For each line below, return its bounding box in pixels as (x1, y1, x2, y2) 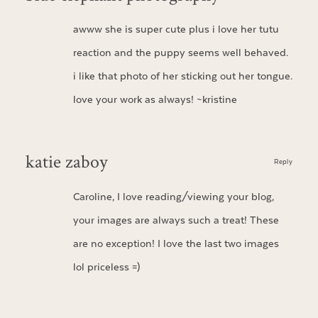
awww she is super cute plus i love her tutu (72, 23, 279, 37)
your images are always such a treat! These (72, 213, 279, 227)
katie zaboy (25, 148, 108, 173)
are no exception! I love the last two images (72, 236, 279, 251)
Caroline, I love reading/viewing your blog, (72, 190, 274, 204)
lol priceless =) (72, 260, 140, 274)
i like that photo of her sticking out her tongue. (72, 70, 292, 84)
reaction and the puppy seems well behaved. (72, 46, 288, 60)
